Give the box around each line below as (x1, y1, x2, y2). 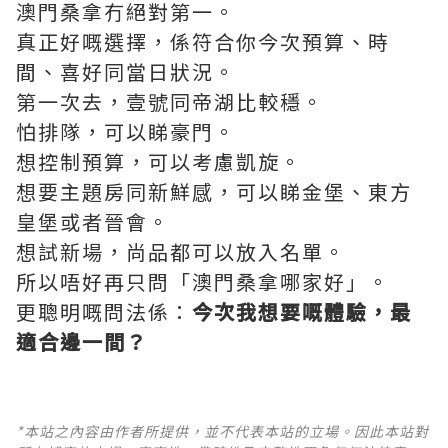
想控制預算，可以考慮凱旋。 (16, 147, 302, 177)
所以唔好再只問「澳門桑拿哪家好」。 (16, 267, 390, 297)
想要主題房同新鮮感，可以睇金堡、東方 (16, 177, 412, 207)
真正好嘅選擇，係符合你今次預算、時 (16, 27, 390, 57)
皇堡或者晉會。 (16, 207, 170, 237)
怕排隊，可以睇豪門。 (16, 117, 236, 147)
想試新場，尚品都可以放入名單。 (16, 237, 346, 267)
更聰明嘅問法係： (16, 297, 192, 327)
